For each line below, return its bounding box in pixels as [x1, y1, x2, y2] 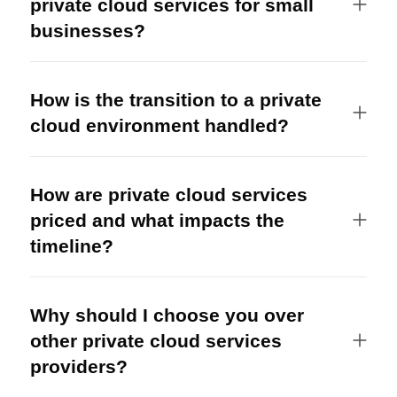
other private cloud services [29, 330, 282, 351]
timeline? [29, 235, 113, 256]
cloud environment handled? [29, 114, 289, 136]
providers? [29, 355, 128, 377]
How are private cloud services [29, 183, 307, 205]
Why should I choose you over [29, 304, 304, 325]
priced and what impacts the [29, 209, 284, 230]
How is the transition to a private [29, 89, 322, 110]
